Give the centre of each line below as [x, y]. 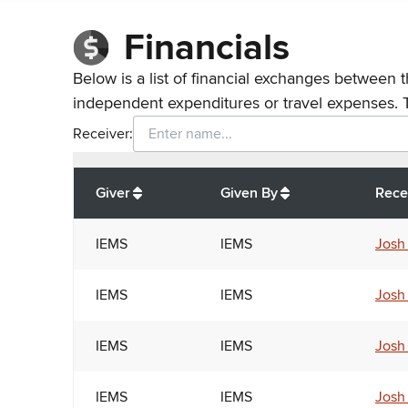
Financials [207, 47]
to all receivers [281, 177]
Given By [249, 193]
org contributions [175, 177]
